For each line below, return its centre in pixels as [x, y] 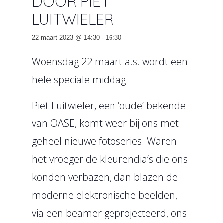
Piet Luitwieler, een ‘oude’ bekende [109, 105]
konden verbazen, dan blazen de [105, 177]
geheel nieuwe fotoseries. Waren [104, 141]
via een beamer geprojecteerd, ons [109, 213]
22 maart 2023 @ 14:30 [66, 38]
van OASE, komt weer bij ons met [105, 123]
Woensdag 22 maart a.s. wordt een [110, 61]
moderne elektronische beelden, [105, 195]
